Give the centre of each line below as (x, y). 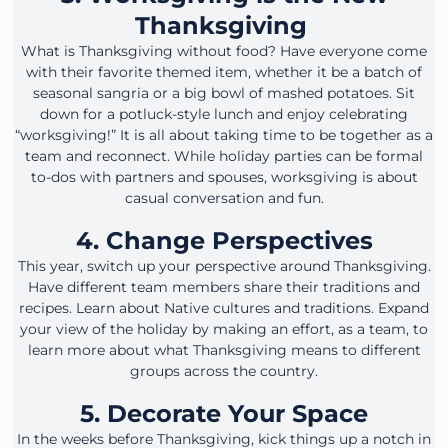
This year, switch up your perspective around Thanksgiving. (224, 266)
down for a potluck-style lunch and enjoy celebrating (224, 114)
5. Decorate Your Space (224, 414)
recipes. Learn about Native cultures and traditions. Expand (224, 308)
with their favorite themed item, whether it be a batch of (224, 72)
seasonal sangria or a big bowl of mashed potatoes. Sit (224, 93)
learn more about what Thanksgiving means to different (224, 350)
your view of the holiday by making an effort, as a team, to (224, 329)
